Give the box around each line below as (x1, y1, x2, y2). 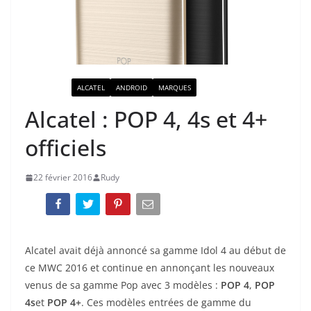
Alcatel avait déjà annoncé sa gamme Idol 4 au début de (25, 243, 286, 257)
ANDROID (116, 83, 147, 93)
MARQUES (158, 83, 191, 93)
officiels (25, 133, 106, 163)
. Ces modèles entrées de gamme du (81, 295, 251, 309)
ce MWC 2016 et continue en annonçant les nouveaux (25, 260, 274, 274)
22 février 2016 (33, 171, 92, 184)
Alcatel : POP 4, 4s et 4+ (25, 104, 267, 135)
